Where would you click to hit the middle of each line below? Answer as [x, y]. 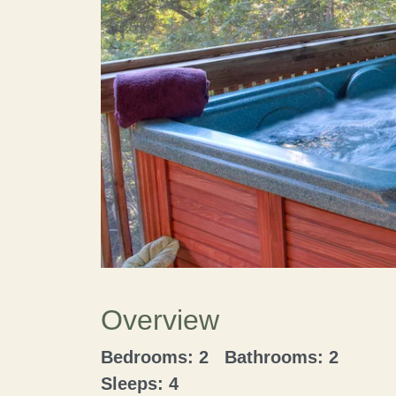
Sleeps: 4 [140, 384]
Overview [160, 320]
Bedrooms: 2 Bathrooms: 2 [225, 357]
